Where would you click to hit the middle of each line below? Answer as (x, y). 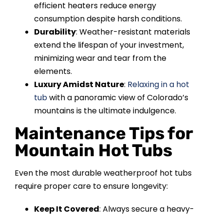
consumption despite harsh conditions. (108, 18)
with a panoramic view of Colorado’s (118, 97)
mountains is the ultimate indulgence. (105, 110)
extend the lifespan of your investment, (109, 45)
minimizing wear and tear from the (100, 58)
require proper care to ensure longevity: (91, 186)
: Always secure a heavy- (146, 209)
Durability (55, 32)
